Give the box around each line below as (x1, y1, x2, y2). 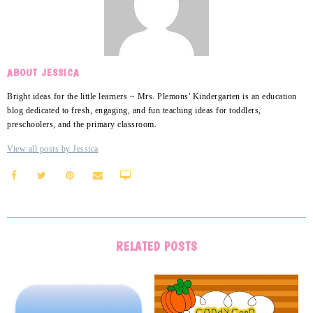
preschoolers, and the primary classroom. (7, 119, 156, 130)
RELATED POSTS (115, 239, 198, 254)
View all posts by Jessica (7, 144, 99, 154)
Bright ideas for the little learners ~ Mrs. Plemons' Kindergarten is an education (7, 92, 297, 102)
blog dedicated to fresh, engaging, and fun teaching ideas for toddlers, (7, 105, 261, 116)
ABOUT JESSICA (7, 66, 80, 80)
